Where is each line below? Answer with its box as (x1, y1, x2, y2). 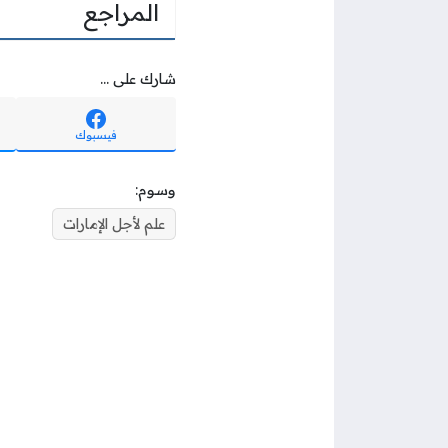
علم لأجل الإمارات (62, 214, 165, 233)
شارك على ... (100, 69, 176, 88)
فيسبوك (75, 126, 117, 142)
